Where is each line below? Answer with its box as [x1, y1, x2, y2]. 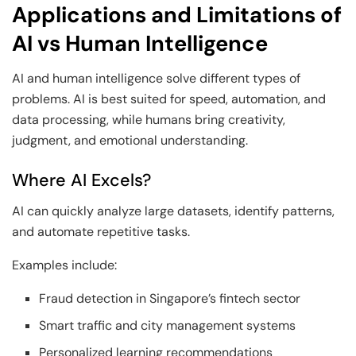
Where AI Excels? [12, 169, 151, 192]
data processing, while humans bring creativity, [12, 111, 285, 129]
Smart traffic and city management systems [39, 316, 296, 334]
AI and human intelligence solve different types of [12, 70, 300, 87]
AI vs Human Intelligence [12, 29, 268, 57]
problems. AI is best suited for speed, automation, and [12, 91, 326, 108]
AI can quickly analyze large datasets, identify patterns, [12, 202, 335, 219]
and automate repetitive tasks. [12, 222, 190, 240]
